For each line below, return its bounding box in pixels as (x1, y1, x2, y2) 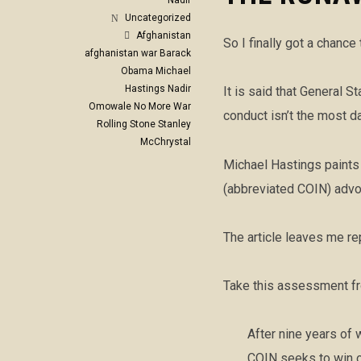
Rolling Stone (97, 118, 156, 131)
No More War (134, 101, 191, 113)
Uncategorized (125, 12, 191, 24)
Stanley (158, 118, 191, 131)
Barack (160, 48, 191, 60)
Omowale (89, 101, 131, 113)
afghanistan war (85, 48, 157, 60)
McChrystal (140, 136, 191, 148)
